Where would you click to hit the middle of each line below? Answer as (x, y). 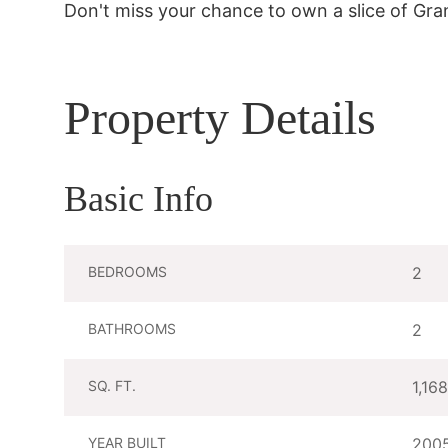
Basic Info (138, 199)
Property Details (220, 117)
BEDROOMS (127, 271)
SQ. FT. (112, 385)
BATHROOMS (132, 328)
